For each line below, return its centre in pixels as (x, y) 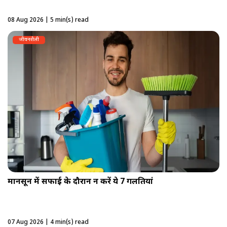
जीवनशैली (29, 40)
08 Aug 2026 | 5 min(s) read (48, 21)
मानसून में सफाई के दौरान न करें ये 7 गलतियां (80, 182)
